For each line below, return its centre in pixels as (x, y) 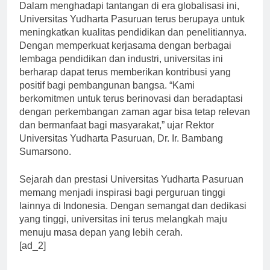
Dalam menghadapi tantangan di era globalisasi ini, (129, 16)
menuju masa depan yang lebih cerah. (101, 243)
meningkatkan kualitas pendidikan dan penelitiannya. (133, 43)
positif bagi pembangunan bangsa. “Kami (107, 96)
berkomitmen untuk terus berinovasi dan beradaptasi (131, 109)
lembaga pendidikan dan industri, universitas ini (121, 69)
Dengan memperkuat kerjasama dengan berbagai (125, 56)
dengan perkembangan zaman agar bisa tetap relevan (135, 122)
